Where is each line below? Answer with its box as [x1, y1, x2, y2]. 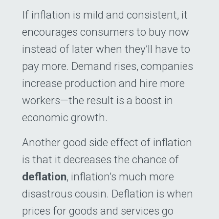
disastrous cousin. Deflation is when [22, 187, 193, 200]
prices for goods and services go [22, 204, 174, 218]
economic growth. [22, 110, 108, 124]
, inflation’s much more [66, 170, 174, 183]
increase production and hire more [22, 76, 185, 89]
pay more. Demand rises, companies [22, 59, 193, 72]
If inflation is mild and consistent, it [22, 8, 188, 21]
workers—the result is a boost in [22, 93, 173, 107]
